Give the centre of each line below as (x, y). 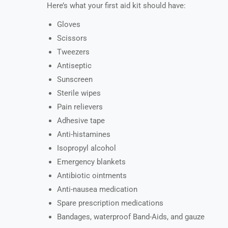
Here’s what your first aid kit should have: (116, 6)
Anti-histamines (84, 135)
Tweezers (73, 52)
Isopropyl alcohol (87, 148)
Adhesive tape (81, 121)
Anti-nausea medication (97, 190)
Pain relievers (80, 107)
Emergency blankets (91, 162)
